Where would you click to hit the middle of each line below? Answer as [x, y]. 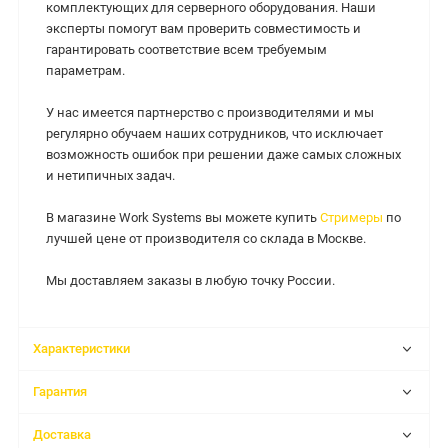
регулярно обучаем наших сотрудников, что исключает [214, 134]
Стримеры [351, 218]
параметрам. [85, 71]
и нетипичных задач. [110, 176]
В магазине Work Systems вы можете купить [183, 218]
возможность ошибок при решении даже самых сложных [223, 155]
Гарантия [60, 392]
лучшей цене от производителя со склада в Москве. [206, 239]
